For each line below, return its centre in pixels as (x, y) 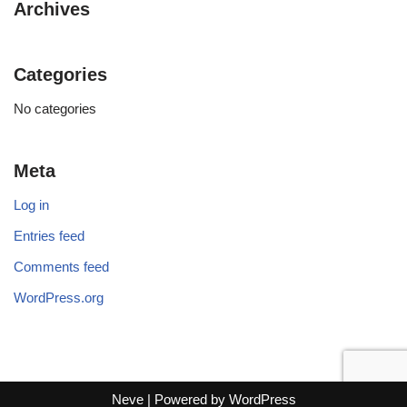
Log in (31, 205)
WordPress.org (59, 298)
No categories (55, 109)
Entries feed (49, 236)
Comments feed (61, 267)
